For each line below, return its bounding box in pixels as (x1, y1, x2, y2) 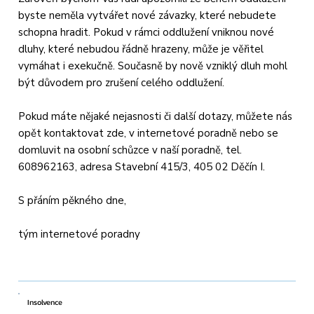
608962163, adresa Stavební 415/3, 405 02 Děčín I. (18, 160, 266, 175)
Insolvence (27, 296, 63, 309)
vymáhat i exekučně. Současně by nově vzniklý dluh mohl (18, 59, 288, 74)
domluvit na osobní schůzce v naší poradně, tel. (18, 143, 243, 158)
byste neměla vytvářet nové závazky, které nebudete (18, 8, 277, 23)
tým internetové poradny (18, 227, 141, 242)
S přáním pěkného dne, (18, 193, 127, 208)
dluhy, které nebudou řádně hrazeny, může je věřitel (18, 42, 264, 57)
